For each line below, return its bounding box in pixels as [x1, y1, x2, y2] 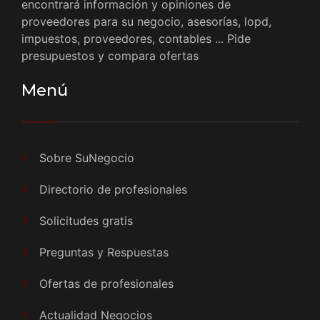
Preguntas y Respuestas [39, 244, 169, 259]
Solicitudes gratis [39, 213, 133, 228]
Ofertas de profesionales [39, 276, 174, 291]
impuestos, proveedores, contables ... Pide [21, 31, 251, 46]
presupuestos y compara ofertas [21, 48, 199, 63]
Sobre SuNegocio [39, 150, 134, 165]
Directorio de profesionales [39, 181, 187, 196]
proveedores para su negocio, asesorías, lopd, [21, 14, 271, 29]
